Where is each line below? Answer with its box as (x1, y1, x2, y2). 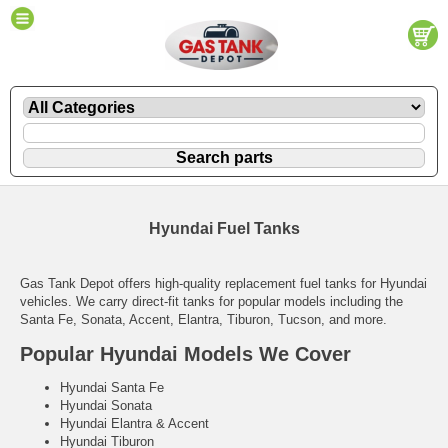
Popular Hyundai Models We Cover (20, 342, 351, 365)
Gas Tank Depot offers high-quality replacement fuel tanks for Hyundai (20, 275, 427, 291)
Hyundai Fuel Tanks (148, 219, 300, 237)
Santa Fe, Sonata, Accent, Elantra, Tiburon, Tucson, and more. (20, 311, 387, 327)
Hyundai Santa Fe (60, 380, 164, 396)
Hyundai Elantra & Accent (60, 416, 209, 432)
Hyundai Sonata (60, 398, 152, 414)
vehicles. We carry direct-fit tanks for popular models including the (20, 293, 403, 309)
